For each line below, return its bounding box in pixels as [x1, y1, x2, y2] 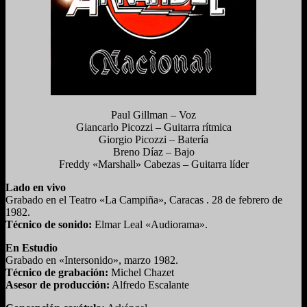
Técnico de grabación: [5, 266, 108, 278]
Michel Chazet [108, 266, 174, 278]
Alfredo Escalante [110, 278, 189, 291]
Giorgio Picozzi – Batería [99, 133, 208, 145]
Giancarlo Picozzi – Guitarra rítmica [75, 121, 232, 133]
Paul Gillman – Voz [111, 108, 196, 121]
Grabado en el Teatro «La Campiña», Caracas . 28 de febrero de [5, 193, 282, 206]
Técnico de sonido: [5, 218, 92, 230]
